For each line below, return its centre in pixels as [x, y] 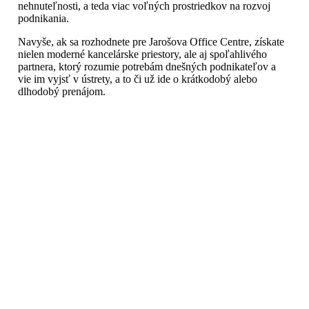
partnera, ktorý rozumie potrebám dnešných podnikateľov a [147, 67]
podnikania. [43, 19]
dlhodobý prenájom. [62, 92]
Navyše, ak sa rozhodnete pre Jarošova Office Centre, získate [151, 42]
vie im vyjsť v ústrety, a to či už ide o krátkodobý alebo [138, 79]
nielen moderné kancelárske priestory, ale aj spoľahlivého [142, 54]
